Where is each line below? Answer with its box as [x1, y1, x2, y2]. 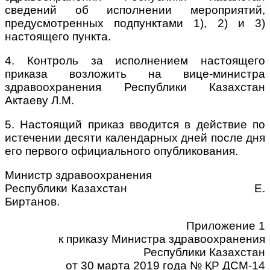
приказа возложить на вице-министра [5, 67, 265, 80]
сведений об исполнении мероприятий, [5, 3, 265, 16]
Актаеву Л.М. [5, 93, 74, 107]
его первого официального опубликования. [5, 144, 238, 157]
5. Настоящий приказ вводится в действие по [5, 118, 265, 131]
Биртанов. [5, 195, 60, 208]
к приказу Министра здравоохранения [58, 232, 265, 245]
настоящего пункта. [5, 30, 111, 43]
